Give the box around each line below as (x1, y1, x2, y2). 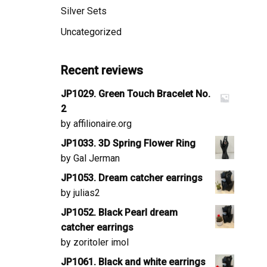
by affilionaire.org (61, 117, 132, 129)
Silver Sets (61, 5, 107, 17)
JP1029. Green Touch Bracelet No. (61, 88, 210, 100)
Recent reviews (61, 63, 143, 77)
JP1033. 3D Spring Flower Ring (61, 137, 195, 149)
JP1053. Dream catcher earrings (61, 172, 203, 184)
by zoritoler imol (61, 236, 129, 248)
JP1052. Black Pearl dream (61, 206, 178, 218)
